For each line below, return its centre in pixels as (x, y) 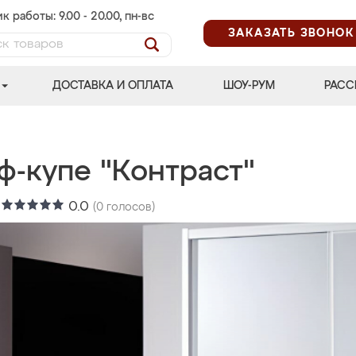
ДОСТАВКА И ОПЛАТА (113, 86)
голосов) (129, 207)
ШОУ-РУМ (249, 86)
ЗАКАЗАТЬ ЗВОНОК (291, 33)
